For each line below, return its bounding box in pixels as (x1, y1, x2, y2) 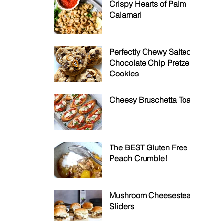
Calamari (110, 9, 142, 20)
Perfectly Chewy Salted (110, 46, 191, 57)
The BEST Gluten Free (110, 142, 187, 152)
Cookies (110, 68, 139, 78)
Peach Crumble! (110, 153, 167, 163)
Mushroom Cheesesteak (110, 190, 195, 200)
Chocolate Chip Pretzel (110, 57, 191, 68)
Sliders (110, 201, 134, 211)
